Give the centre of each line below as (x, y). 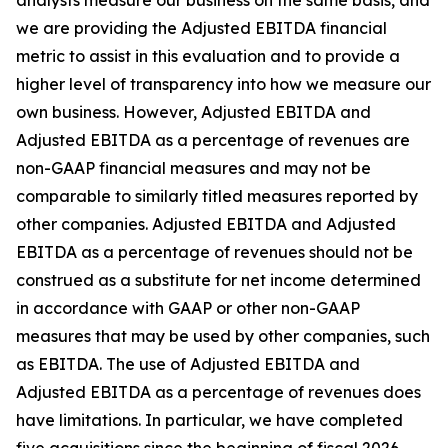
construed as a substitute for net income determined (218, 280)
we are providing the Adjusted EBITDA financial (201, 28)
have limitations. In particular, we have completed (209, 420)
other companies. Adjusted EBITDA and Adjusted (206, 224)
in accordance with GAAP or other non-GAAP (188, 308)
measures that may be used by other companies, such (223, 336)
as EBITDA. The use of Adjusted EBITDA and (188, 364)
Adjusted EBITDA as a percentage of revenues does (218, 392)
